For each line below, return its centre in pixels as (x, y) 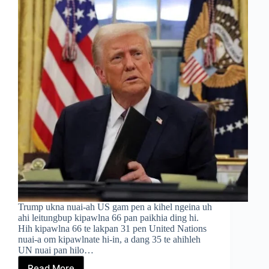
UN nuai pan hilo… (56, 250)
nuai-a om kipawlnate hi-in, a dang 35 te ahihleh (109, 240)
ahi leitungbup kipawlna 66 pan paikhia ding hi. (108, 218)
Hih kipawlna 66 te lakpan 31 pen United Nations (112, 229)
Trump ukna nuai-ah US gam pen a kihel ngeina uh (115, 207)
